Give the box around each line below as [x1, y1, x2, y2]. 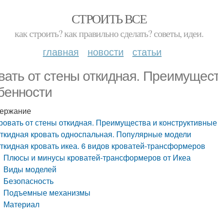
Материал [3, 199, 40, 210]
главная [43, 44, 79, 58]
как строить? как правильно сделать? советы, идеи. [15, 27, 203, 40]
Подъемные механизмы [3, 187, 91, 198]
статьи [132, 44, 162, 58]
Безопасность [3, 175, 54, 186]
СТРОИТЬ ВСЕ [71, 10, 147, 27]
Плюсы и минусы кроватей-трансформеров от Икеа [3, 152, 191, 163]
